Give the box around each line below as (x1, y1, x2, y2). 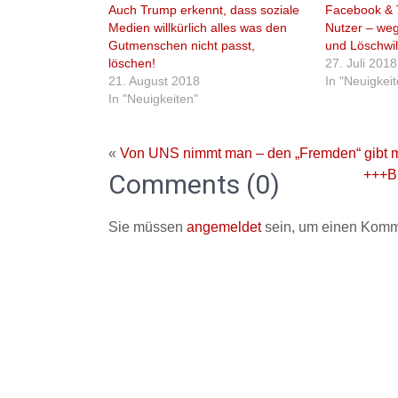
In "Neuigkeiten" (108, 92, 198, 106)
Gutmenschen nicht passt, (108, 38, 255, 52)
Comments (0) (108, 169, 280, 200)
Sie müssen (108, 219, 187, 235)
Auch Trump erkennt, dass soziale (108, 3, 299, 17)
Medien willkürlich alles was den (108, 20, 287, 35)
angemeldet (187, 219, 261, 235)
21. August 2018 (108, 74, 200, 88)
